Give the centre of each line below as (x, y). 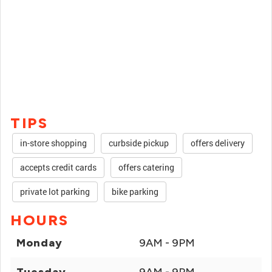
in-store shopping (53, 143)
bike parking (135, 192)
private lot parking (55, 192)
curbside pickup (139, 143)
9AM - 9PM (167, 243)
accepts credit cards (58, 167)
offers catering (146, 167)
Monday (39, 243)
